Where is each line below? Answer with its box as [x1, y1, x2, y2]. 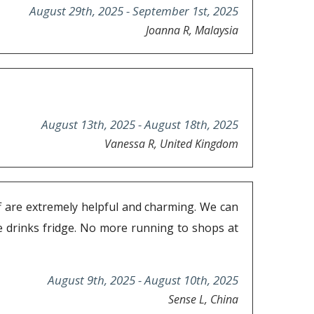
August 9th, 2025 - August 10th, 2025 [48, 272, 238, 289]
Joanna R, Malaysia [146, 22, 238, 39]
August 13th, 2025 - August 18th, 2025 [41, 116, 238, 133]
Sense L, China [168, 292, 238, 308]
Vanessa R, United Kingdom [104, 136, 238, 152]
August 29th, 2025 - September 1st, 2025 [29, 3, 238, 20]
